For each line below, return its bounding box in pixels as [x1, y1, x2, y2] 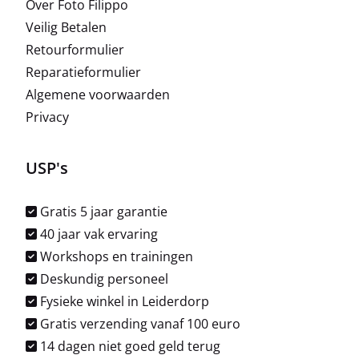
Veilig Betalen [26, 18, 107, 37]
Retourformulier [26, 41, 125, 59]
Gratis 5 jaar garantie [37, 203, 168, 221]
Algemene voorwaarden [26, 86, 171, 104]
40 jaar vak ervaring [37, 225, 159, 244]
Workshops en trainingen [37, 248, 194, 266]
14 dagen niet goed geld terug [37, 337, 221, 356]
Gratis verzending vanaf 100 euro [37, 315, 241, 333]
